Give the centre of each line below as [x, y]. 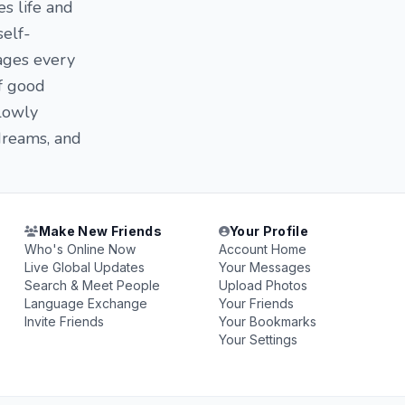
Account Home [262, 249]
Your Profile [269, 231]
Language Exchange [86, 303]
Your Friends [256, 303]
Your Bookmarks [267, 321]
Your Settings [258, 339]
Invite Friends [65, 321]
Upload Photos [263, 285]
